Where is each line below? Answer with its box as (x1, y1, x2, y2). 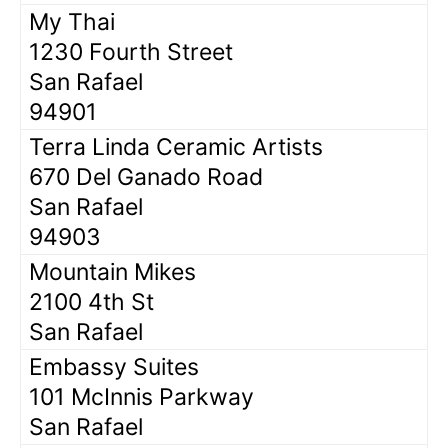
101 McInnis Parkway (29, 382, 254, 411)
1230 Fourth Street (29, 37, 233, 66)
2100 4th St (29, 287, 154, 316)
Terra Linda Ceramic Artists (29, 132, 323, 161)
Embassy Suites (29, 352, 199, 381)
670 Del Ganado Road (29, 162, 263, 191)
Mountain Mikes (29, 257, 196, 286)
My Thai (29, 7, 115, 36)
